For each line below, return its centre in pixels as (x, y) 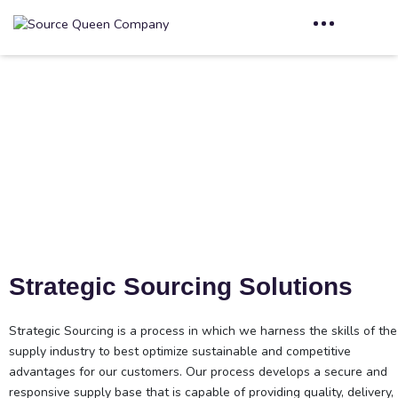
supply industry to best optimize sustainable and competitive (180, 351)
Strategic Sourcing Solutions (181, 286)
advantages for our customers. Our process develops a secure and (198, 371)
